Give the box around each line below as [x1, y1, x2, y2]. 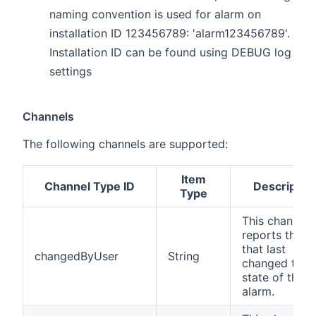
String [168, 249, 200, 264]
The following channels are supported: [23, 137, 228, 152]
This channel [242, 214, 308, 229]
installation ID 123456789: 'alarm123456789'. [49, 26, 291, 41]
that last [242, 242, 286, 257]
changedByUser [35, 249, 119, 264]
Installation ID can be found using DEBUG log [49, 45, 292, 60]
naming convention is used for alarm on [49, 7, 262, 22]
